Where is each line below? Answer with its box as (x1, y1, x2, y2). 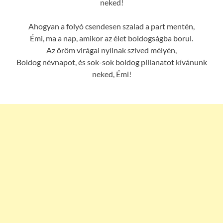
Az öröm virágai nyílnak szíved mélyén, (46, 45, 177, 55)
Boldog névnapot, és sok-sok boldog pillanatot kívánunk (16, 57, 207, 67)
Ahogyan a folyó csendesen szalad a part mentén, (28, 21, 195, 31)
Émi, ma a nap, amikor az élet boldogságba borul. (30, 33, 193, 43)
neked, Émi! (92, 69, 131, 79)
